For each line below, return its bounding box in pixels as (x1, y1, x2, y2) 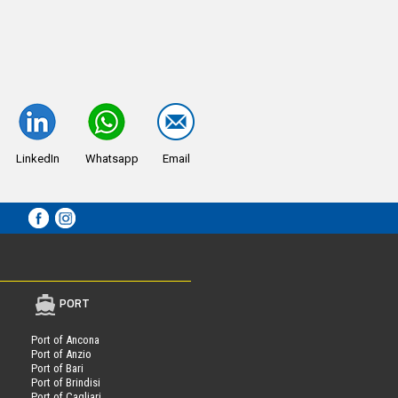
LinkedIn (15, 151, 60, 165)
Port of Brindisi (30, 375, 100, 389)
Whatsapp (84, 151, 139, 165)
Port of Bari (30, 361, 84, 375)
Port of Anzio (30, 346, 92, 361)
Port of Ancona (30, 332, 99, 346)
